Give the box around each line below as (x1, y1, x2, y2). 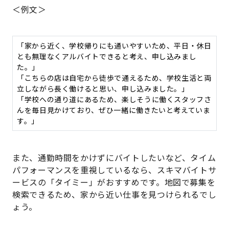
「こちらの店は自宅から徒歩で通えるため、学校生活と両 (17, 73, 212, 83)
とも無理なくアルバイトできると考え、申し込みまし (17, 51, 197, 62)
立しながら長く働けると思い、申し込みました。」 (17, 83, 189, 94)
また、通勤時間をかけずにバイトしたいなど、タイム (12, 151, 216, 164)
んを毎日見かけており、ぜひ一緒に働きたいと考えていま (17, 105, 211, 116)
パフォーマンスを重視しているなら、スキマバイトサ (12, 164, 217, 176)
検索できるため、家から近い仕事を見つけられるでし (12, 188, 217, 201)
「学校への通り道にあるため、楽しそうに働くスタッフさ (17, 94, 212, 105)
